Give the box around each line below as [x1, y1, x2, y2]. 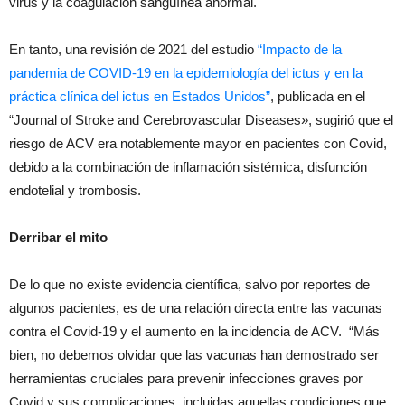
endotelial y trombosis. [9, 182, 141, 198]
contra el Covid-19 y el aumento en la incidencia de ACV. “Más [9, 323, 380, 339]
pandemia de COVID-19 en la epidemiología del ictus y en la [9, 64, 363, 80]
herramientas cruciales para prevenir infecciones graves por [9, 370, 363, 386]
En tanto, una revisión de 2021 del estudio [9, 41, 258, 57]
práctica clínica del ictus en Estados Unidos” [9, 88, 270, 104]
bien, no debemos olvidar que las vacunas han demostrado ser [9, 346, 379, 363]
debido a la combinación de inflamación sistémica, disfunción [9, 158, 367, 174]
